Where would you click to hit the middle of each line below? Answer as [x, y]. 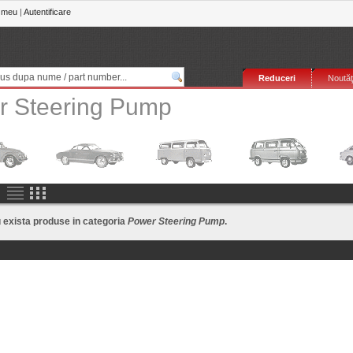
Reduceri [277, 78]
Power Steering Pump [176, 221]
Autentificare [47, 12]
